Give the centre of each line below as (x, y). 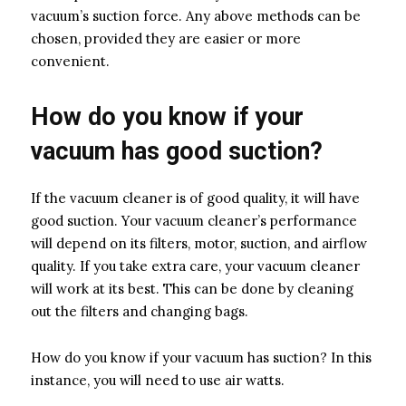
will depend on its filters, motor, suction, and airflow (199, 243)
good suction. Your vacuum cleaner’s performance (194, 220)
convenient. (70, 61)
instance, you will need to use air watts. (158, 380)
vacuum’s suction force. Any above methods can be (196, 15)
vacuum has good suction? (177, 151)
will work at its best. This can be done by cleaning (192, 288)
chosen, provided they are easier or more (166, 38)
